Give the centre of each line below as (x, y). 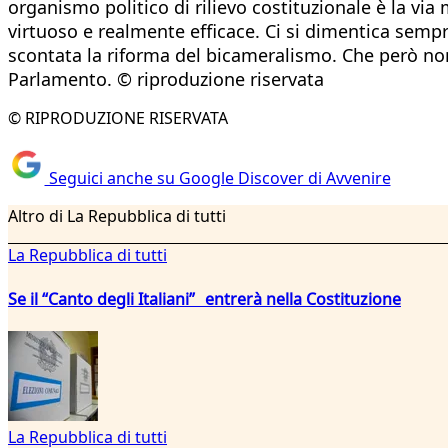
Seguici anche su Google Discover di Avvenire (217, 178)
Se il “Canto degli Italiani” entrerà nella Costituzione (204, 298)
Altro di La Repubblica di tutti (117, 216)
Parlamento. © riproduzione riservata (166, 78)
